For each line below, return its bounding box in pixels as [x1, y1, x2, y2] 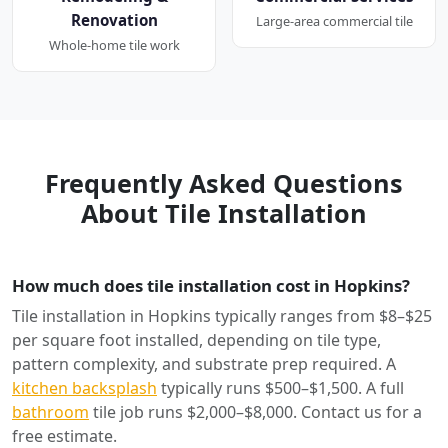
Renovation [70, 10, 158, 31]
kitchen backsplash [12, 377, 157, 400]
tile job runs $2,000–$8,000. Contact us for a [89, 401, 422, 424]
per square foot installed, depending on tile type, [12, 329, 381, 352]
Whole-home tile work [48, 36, 180, 55]
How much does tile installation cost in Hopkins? [12, 274, 410, 298]
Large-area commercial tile [255, 12, 413, 31]
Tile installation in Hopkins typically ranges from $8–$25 [12, 305, 432, 328]
